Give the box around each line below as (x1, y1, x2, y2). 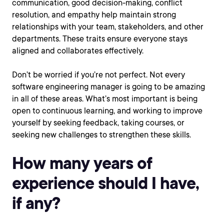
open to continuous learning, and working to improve (12, 106, 202, 115)
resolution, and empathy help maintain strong (12, 10, 176, 19)
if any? (12, 191, 60, 214)
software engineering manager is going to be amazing (12, 82, 205, 91)
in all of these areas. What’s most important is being (12, 94, 197, 103)
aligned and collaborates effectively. (12, 46, 143, 55)
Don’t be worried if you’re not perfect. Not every (12, 70, 185, 79)
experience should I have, (12, 171, 199, 194)
